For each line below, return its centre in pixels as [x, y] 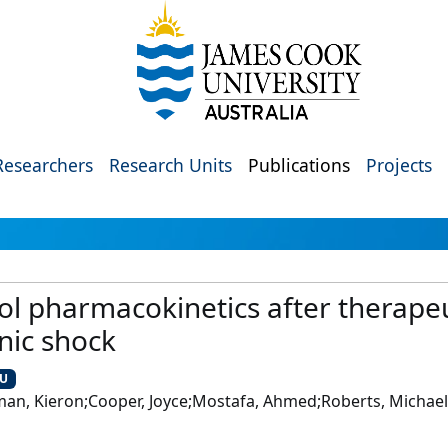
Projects [399, 165]
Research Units [170, 165]
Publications [299, 165]
